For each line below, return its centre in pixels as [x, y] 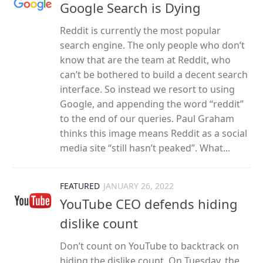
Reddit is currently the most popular [140, 30]
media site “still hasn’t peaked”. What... [145, 148]
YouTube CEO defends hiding [149, 203]
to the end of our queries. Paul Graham [147, 118]
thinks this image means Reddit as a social [154, 133]
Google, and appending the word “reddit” [152, 104]
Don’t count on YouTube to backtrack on [149, 246]
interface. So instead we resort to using [147, 89]
